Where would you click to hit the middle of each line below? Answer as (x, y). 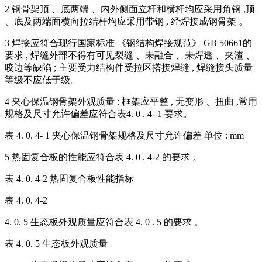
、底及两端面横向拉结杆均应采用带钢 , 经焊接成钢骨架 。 (126, 22)
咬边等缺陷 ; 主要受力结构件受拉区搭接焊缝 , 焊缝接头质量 (129, 68)
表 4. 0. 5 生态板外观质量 (56, 244)
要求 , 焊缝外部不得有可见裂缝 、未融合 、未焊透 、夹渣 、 (130, 56)
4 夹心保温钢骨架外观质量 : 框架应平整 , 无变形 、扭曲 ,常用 (131, 102)
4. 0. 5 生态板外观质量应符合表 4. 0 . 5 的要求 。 (104, 222)
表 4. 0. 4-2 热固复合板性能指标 (69, 179)
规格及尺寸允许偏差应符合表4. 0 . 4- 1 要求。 (99, 114)
